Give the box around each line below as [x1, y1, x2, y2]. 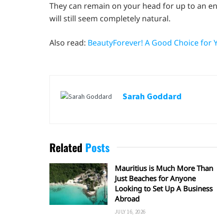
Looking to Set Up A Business [115, 184, 213, 194]
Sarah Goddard [123, 91, 182, 102]
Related [49, 139, 82, 155]
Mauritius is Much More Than [115, 163, 213, 173]
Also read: [49, 37, 88, 48]
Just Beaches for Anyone [115, 173, 196, 184]
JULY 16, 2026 [115, 208, 146, 216]
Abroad [115, 194, 139, 204]
